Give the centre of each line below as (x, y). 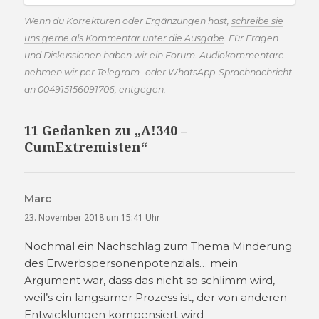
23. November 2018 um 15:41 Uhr (93, 217)
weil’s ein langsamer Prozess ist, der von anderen (156, 298)
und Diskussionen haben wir (87, 56)
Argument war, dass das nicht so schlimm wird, (150, 281)
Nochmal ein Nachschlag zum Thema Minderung (158, 246)
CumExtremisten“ (86, 146)
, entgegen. (141, 90)
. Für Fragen (252, 38)
